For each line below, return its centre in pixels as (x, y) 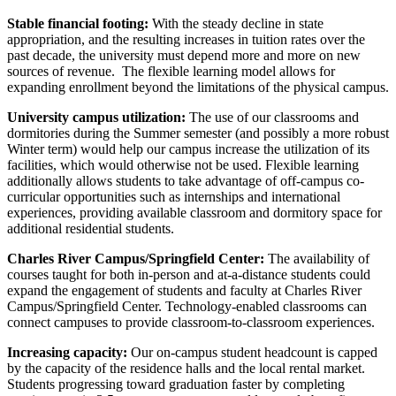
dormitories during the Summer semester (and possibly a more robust (198, 133)
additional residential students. (91, 229)
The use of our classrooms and (274, 118)
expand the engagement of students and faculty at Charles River (184, 291)
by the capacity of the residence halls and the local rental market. (186, 369)
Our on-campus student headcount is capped (254, 353)
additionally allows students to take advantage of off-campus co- (186, 181)
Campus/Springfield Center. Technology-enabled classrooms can (187, 307)
